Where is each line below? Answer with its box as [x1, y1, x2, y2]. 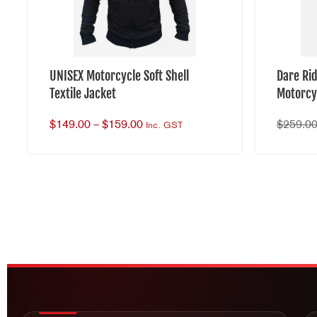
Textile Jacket [50, 86, 116, 102]
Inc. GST [146, 120, 183, 131]
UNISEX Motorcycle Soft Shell [50, 68, 189, 84]
